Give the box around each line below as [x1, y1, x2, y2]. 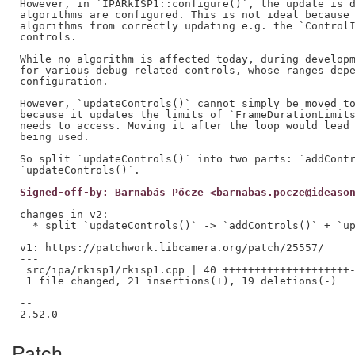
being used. [19, 130, 90, 143]
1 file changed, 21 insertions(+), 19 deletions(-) [19, 274, 337, 287]
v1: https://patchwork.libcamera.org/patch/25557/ [19, 241, 324, 254]
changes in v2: [19, 208, 109, 220]
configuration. [19, 74, 109, 87]
